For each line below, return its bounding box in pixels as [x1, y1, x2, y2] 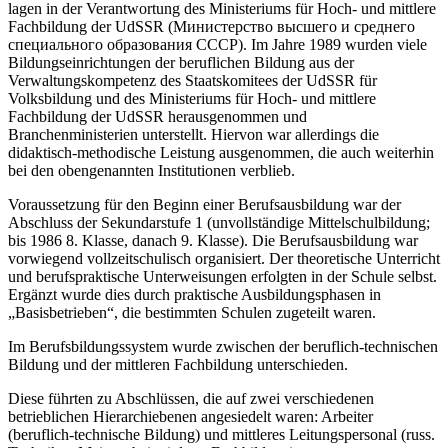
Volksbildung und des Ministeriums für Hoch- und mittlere [8, 90, 376, 108]
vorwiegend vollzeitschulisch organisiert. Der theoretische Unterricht [8, 250, 440, 268]
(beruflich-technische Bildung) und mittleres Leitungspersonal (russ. [8, 426, 435, 444]
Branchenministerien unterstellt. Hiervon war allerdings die [8, 126, 379, 144]
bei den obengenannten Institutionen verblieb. [8, 162, 295, 180]
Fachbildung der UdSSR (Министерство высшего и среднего [8, 18, 415, 36]
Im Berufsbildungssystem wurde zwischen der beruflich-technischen [8, 338, 438, 356]
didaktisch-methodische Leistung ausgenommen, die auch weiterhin [8, 144, 434, 162]
